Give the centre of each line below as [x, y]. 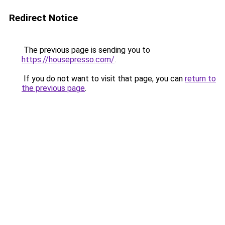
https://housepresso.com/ [68, 60]
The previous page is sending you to [86, 50]
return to [200, 79]
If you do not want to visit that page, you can [103, 79]
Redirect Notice [43, 18]
